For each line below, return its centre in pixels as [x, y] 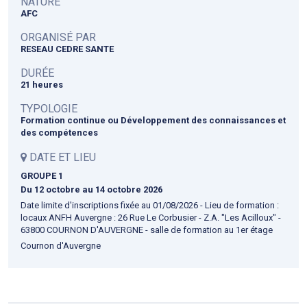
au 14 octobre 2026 [122, 189]
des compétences [59, 132]
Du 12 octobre [50, 189]
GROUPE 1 [42, 175]
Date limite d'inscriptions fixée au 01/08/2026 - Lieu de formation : [150, 205]
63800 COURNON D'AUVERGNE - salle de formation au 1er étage [147, 230]
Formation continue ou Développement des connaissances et [153, 120]
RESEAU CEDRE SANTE [67, 49]
